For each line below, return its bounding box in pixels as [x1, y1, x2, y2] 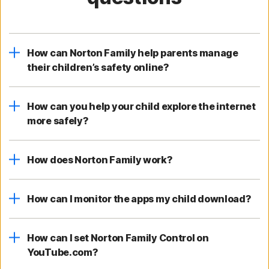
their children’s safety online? [27, 61, 169, 74]
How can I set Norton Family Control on [27, 232, 209, 244]
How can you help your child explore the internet [27, 100, 256, 113]
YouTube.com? [27, 246, 98, 259]
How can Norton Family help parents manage [27, 47, 238, 59]
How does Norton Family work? [27, 154, 173, 166]
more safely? [27, 115, 89, 127]
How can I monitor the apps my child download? [27, 193, 252, 205]
